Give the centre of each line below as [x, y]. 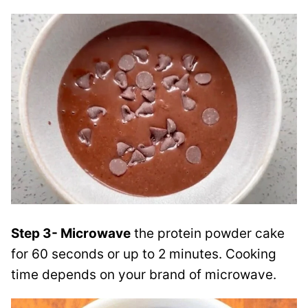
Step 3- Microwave [71, 234]
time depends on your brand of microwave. [144, 275]
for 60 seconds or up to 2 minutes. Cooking [144, 254]
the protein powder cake [208, 234]
